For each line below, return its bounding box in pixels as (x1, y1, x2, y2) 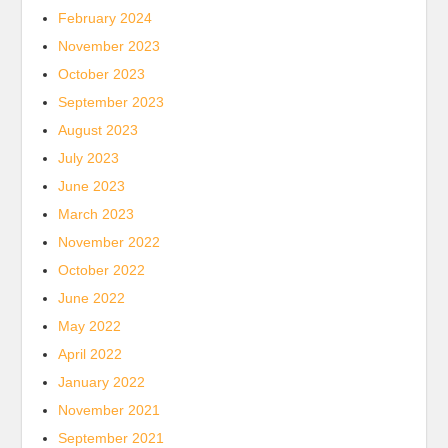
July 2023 (58, 150, 120, 166)
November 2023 (58, 38, 161, 54)
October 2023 (58, 66, 146, 82)
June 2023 (58, 178, 126, 194)
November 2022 (58, 234, 161, 250)
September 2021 (58, 430, 165, 446)
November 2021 (58, 402, 161, 418)
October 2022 (58, 262, 146, 278)
